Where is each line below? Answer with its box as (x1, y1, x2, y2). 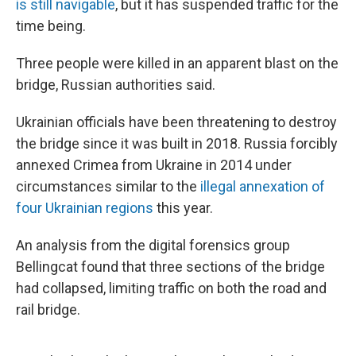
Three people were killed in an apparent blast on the (16, 55, 339, 72)
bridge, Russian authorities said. (16, 76, 215, 93)
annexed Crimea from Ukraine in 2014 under (16, 157, 292, 173)
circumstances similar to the (16, 178, 200, 195)
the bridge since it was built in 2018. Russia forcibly (16, 135, 338, 152)
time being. (16, 17, 86, 34)
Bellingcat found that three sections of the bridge (16, 258, 325, 275)
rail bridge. (16, 301, 80, 318)
